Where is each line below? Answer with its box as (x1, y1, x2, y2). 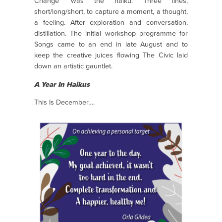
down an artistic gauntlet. (34, 62, 112, 71)
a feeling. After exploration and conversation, (34, 18, 188, 27)
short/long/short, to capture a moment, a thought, (34, 7, 188, 16)
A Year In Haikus (34, 80, 90, 89)
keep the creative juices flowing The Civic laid (34, 51, 188, 60)
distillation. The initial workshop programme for (34, 29, 188, 38)
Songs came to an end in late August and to (34, 40, 188, 49)
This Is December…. (34, 98, 95, 107)
